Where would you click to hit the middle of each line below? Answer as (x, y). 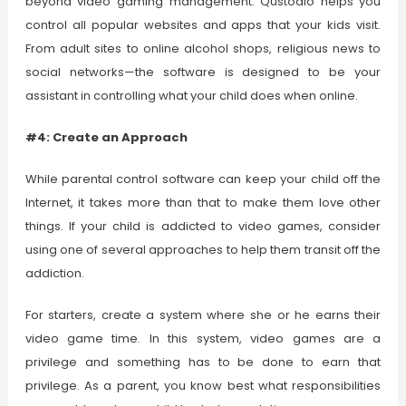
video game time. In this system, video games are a (203, 339)
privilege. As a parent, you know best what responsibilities (203, 386)
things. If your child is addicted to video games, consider (203, 227)
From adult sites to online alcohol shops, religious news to (203, 49)
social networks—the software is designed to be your (203, 72)
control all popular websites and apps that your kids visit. (203, 25)
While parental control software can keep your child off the (203, 179)
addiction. (54, 274)
